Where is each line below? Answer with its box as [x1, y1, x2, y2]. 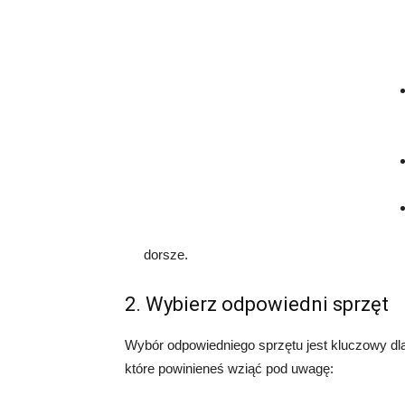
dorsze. [144, 246, 188, 262]
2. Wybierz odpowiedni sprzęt [125, 292, 389, 316]
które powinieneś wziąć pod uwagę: [125, 360, 334, 376]
